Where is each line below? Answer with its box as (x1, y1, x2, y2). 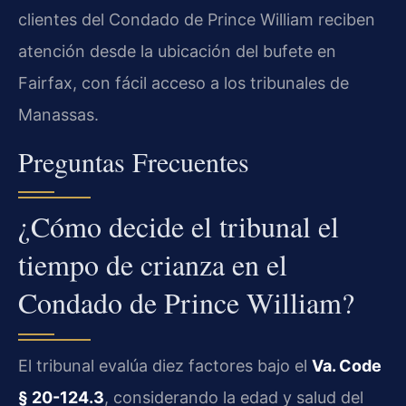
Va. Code (312, 356, 382, 376)
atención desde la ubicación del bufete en (18, 41, 336, 61)
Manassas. (18, 104, 99, 124)
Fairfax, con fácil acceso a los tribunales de (18, 72, 349, 92)
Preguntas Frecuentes (18, 143, 249, 180)
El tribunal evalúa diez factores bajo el (18, 356, 312, 376)
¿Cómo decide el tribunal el (18, 207, 339, 246)
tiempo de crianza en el (18, 245, 287, 285)
